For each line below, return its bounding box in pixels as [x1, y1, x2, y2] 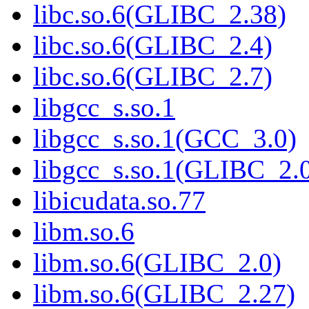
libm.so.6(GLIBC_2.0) [33, 248, 281, 278]
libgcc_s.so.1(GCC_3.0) [33, 123, 297, 154]
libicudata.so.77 [33, 186, 206, 216]
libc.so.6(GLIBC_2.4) [33, 30, 272, 61]
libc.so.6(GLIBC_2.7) [33, 61, 272, 92]
